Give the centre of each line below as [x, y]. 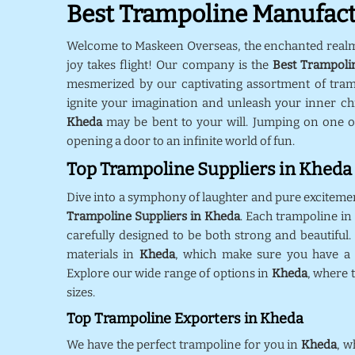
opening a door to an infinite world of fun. [182, 141]
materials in [103, 254]
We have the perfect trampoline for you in [184, 345]
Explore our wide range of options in [169, 273]
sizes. [82, 292]
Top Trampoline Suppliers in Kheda [209, 169]
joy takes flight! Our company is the [170, 65]
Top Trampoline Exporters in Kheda [185, 319]
